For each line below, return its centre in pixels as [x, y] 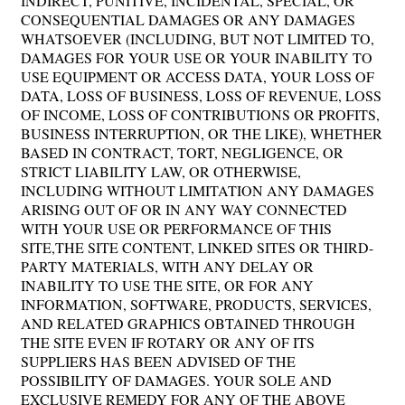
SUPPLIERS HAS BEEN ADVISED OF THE [158, 361]
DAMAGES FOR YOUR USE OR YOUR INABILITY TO [197, 57]
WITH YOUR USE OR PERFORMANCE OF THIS [176, 228]
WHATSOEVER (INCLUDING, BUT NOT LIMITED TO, [198, 38]
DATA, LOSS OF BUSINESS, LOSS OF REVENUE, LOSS [201, 95]
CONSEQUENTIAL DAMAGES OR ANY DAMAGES [188, 19]
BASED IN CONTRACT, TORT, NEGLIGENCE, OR [182, 152]
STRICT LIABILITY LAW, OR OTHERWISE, [161, 171]
